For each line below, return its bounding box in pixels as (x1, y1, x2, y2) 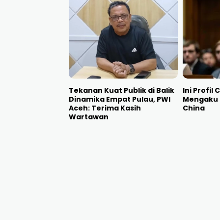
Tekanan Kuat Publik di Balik (69, 85, 174, 95)
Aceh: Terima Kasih (69, 103, 141, 113)
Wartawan (69, 111, 109, 122)
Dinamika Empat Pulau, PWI (69, 94, 170, 104)
